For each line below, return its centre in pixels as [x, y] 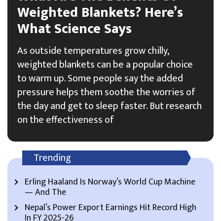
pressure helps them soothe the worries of [106, 92]
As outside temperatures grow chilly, [93, 51]
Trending [52, 158]
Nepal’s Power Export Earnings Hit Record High [110, 207]
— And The [45, 192]
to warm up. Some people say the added [100, 78]
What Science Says [74, 29]
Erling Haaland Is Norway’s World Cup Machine [110, 182]
